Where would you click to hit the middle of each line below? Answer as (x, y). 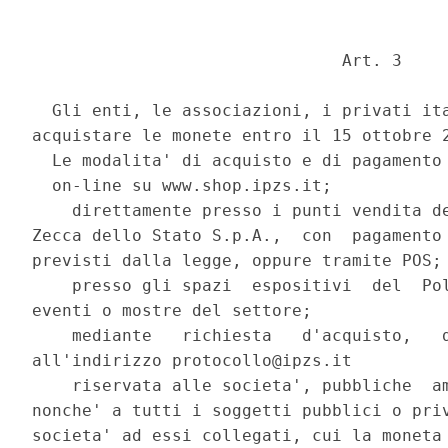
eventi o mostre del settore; (177, 311)
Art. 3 (222, 61)
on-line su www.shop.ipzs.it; (187, 186)
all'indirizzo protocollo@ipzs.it (197, 361)
